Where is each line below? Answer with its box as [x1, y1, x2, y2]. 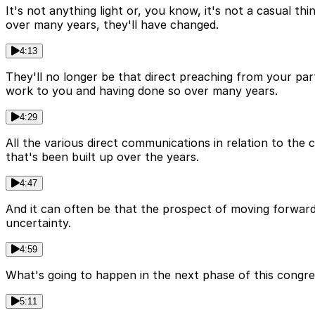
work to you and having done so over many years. [6, 83, 278, 98]
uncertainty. [6, 215, 71, 230]
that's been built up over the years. [6, 149, 199, 164]
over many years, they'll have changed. [6, 17, 219, 32]
